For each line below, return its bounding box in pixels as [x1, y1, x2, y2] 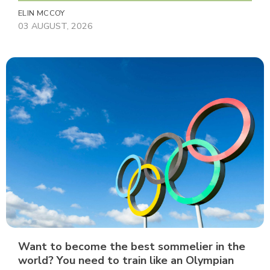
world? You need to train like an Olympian [18, 253, 234, 268]
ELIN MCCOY [18, 7, 65, 19]
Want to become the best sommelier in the [18, 239, 245, 254]
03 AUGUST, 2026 [18, 19, 93, 32]
